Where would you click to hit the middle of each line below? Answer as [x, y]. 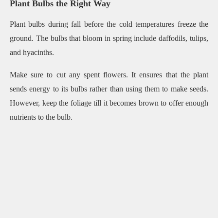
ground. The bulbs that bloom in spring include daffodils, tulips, [109, 38]
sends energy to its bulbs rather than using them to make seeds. [109, 89]
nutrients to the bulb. [42, 117]
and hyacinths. [33, 53]
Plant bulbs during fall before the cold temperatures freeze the [109, 24]
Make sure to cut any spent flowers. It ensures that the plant [109, 75]
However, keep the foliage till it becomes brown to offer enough [109, 103]
